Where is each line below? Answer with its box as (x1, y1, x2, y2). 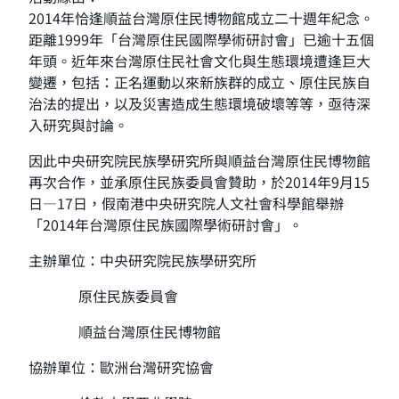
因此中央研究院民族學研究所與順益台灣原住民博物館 (28, 150, 370, 171)
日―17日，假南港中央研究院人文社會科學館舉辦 (28, 192, 344, 214)
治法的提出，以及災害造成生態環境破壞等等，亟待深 (28, 93, 370, 114)
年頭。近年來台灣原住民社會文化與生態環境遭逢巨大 (28, 50, 370, 71)
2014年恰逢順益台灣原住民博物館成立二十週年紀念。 (28, 7, 374, 28)
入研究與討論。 (28, 114, 128, 135)
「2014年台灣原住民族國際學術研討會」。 (28, 214, 303, 235)
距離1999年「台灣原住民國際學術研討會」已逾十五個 (28, 28, 374, 50)
